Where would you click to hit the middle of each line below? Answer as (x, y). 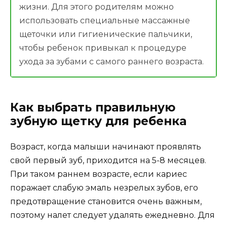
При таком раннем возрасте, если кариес (99, 174)
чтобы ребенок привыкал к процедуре (103, 48)
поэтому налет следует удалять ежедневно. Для (112, 215)
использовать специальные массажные (105, 20)
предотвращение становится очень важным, (106, 201)
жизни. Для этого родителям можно (97, 7)
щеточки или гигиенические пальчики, (106, 34)
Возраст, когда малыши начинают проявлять (106, 146)
